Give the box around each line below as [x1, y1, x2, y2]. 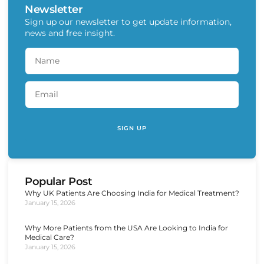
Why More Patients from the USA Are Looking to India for [25, 223, 228, 233]
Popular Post [25, 175, 92, 189]
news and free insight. [25, 28, 115, 38]
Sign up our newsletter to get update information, [25, 16, 232, 27]
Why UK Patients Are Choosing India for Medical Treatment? [25, 189, 239, 198]
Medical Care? [25, 233, 74, 242]
